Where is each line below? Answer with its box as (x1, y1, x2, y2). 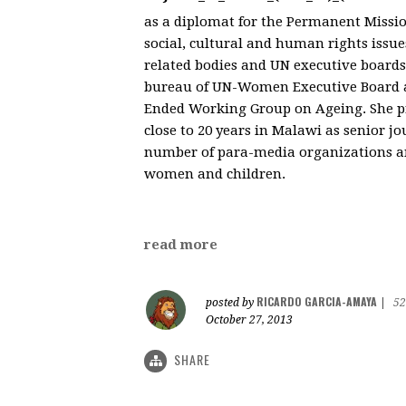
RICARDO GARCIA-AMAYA (256, 293, 377, 309)
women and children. (144, 165, 289, 182)
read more (144, 236, 217, 253)
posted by (206, 295, 256, 309)
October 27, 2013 (206, 313, 293, 326)
